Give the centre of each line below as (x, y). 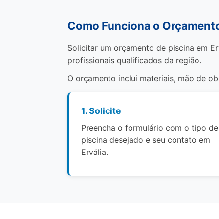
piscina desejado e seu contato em (146, 140)
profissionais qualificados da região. (134, 60)
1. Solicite (101, 111)
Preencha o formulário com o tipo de (150, 128)
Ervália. (95, 152)
